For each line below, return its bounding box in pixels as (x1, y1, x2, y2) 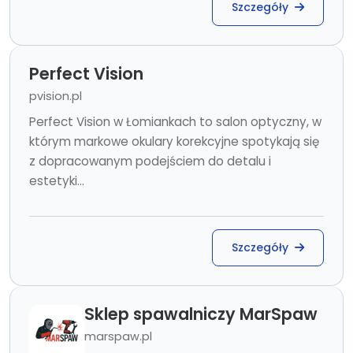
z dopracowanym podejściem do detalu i (29, 153, 271, 169)
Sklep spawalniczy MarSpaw (84, 303, 318, 325)
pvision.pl (29, 88, 82, 104)
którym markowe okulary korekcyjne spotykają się (29, 133, 319, 150)
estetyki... (29, 173, 84, 189)
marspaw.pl (84, 329, 152, 344)
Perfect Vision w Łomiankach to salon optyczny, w (29, 113, 321, 130)
